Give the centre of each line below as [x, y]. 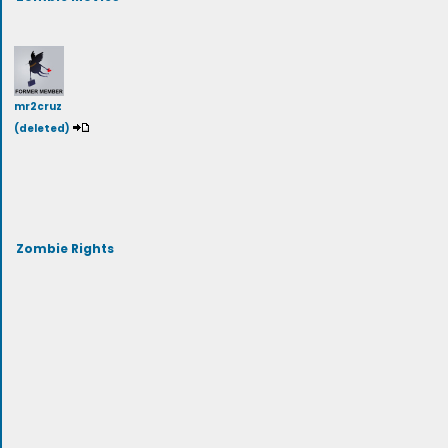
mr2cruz [38, 106]
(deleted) [42, 128]
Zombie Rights [64, 247]
